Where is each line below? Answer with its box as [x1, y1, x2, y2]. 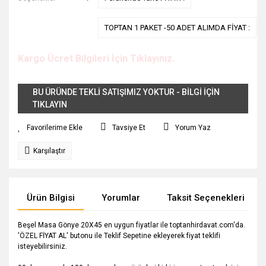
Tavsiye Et [112, 123, 145, 132]
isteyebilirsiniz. [18, 242, 67, 251]
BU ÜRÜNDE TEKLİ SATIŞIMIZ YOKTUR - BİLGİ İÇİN [33, 87, 220, 97]
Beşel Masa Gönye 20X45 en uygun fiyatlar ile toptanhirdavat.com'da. [18, 221, 245, 229]
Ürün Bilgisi [27, 192, 75, 203]
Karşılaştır [33, 147, 65, 155]
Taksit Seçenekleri [167, 192, 245, 203]
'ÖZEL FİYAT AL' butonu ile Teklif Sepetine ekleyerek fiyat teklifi [18, 232, 220, 240]
